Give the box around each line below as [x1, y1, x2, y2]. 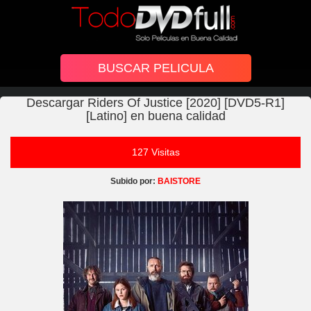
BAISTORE [155, 176, 201, 186]
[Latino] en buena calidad [85, 109, 226, 123]
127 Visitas [128, 146, 185, 158]
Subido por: [110, 176, 155, 186]
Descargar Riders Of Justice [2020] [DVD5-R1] [26, 96, 285, 110]
